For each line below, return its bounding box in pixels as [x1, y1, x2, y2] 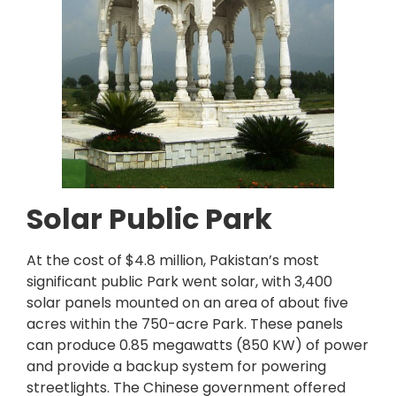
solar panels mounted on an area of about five [27, 292, 348, 313]
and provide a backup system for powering [27, 355, 326, 377]
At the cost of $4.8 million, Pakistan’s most [27, 249, 319, 270]
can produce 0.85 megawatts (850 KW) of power [27, 334, 369, 355]
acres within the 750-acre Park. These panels [27, 313, 343, 334]
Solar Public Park [27, 198, 272, 239]
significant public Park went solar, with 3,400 [27, 270, 332, 292]
